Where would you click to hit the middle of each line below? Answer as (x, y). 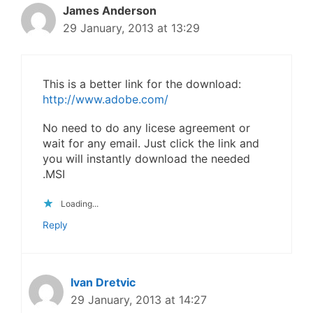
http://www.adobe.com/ (105, 99)
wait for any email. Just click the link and (151, 143)
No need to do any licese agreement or (146, 128)
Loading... (80, 204)
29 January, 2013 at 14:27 (139, 300)
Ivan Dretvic (103, 282)
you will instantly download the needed (146, 158)
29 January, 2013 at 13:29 (131, 28)
